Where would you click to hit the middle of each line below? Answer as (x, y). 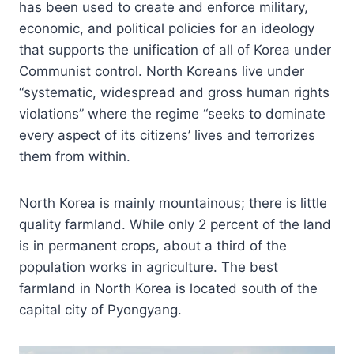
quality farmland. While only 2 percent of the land (175, 225)
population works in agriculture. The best (149, 267)
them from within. (75, 157)
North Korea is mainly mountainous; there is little (173, 203)
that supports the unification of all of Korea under (175, 50)
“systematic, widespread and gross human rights (174, 93)
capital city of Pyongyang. (100, 310)
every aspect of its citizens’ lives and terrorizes (167, 136)
